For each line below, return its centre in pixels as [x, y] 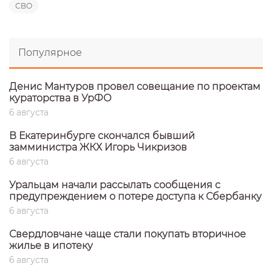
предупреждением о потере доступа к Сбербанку [135, 196]
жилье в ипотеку [51, 245]
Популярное [50, 52]
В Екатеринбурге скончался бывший [102, 135]
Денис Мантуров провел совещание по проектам [135, 86]
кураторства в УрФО [60, 98]
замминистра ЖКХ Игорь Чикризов [98, 147]
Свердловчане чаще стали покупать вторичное [127, 234]
